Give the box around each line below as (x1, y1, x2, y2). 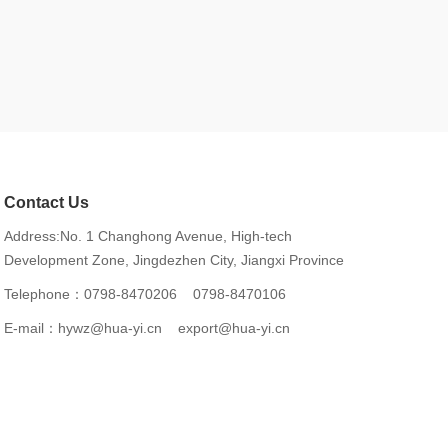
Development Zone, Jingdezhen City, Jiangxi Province (4, 252, 344, 268)
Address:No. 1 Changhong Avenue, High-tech (4, 228, 292, 244)
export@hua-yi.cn (174, 320, 290, 336)
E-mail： (4, 320, 58, 336)
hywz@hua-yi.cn (58, 320, 174, 336)
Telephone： (4, 286, 84, 302)
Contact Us (4, 194, 89, 211)
